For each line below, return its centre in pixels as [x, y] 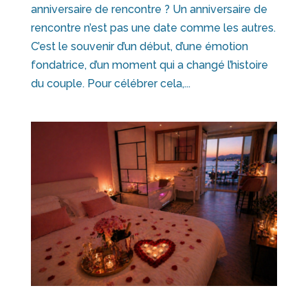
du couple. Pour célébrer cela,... [110, 84]
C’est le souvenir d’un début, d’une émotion [139, 47]
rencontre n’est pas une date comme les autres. [153, 28]
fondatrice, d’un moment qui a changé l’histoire [149, 65]
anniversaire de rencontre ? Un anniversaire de [149, 10]
